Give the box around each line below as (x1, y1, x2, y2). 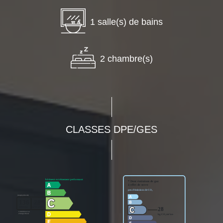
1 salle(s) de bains (90, 17, 163, 27)
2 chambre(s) (100, 54, 153, 64)
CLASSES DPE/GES (66, 124, 157, 135)
